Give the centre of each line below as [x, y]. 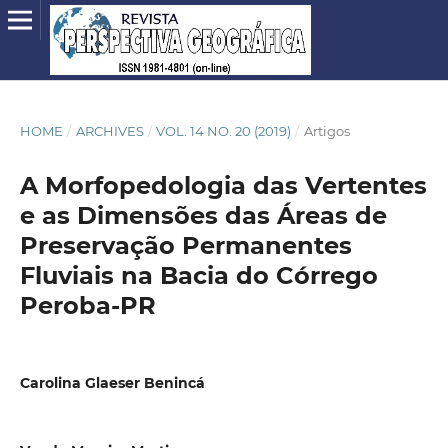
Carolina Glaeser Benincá [112, 383]
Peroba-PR [87, 305]
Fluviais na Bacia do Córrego [198, 275]
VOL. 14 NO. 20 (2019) [224, 130]
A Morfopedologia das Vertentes [223, 185]
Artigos [326, 130]
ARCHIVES [109, 130]
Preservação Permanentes [185, 245]
